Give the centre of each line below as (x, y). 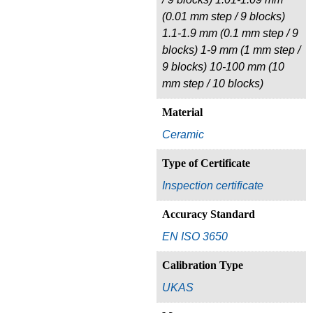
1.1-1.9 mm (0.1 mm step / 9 (230, 33)
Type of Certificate (206, 163)
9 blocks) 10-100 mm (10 (223, 66)
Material (182, 112)
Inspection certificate (213, 185)
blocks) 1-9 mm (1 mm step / (231, 50)
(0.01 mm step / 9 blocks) (224, 16)
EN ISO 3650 (195, 236)
